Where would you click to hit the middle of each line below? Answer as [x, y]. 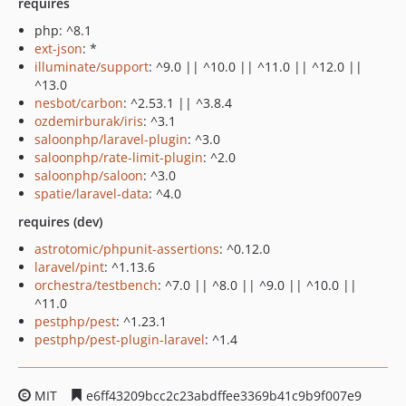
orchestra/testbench [96, 285]
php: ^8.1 [63, 30]
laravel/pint [69, 267]
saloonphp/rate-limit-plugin [119, 157]
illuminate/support [92, 67]
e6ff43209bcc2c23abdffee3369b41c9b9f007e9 [222, 396]
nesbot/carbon [79, 103]
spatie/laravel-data [92, 193]
